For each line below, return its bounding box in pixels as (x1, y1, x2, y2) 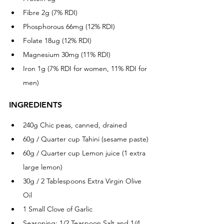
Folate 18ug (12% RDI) (23, 35, 91, 45)
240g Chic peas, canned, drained (23, 120, 127, 129)
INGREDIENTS (9, 99, 62, 109)
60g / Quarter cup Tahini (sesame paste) (23, 134, 150, 143)
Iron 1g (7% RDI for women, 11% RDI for (23, 63, 149, 73)
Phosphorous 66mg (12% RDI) (23, 21, 115, 31)
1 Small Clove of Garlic (23, 204, 94, 213)
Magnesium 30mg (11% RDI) (23, 49, 110, 59)
